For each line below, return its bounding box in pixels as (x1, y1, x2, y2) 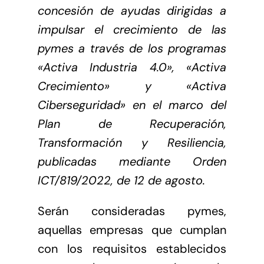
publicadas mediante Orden (37, 153, 227, 169)
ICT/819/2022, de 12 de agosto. (37, 172, 205, 188)
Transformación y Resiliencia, (37, 134, 227, 150)
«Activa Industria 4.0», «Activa (37, 59, 227, 75)
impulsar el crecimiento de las (37, 21, 227, 37)
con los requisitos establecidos (37, 240, 227, 256)
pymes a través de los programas (37, 40, 227, 56)
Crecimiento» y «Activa (37, 78, 227, 94)
